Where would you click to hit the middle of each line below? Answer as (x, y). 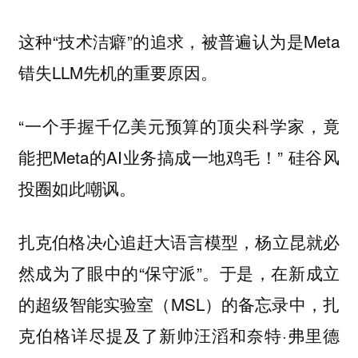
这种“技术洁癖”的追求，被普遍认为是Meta (179, 41)
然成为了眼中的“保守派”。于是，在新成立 (179, 272)
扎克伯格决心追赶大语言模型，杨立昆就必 (179, 241)
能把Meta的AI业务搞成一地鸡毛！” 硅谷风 (179, 157)
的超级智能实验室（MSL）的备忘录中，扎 (179, 303)
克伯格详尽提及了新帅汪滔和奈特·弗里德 (179, 334)
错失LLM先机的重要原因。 (117, 72)
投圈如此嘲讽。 (77, 188)
